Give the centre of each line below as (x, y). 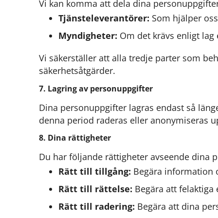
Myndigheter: (88, 36)
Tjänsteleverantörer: (104, 18)
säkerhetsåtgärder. (77, 71)
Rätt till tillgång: (95, 172)
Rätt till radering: (97, 207)
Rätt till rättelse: (95, 189)
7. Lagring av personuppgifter (96, 88)
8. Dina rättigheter (75, 137)
